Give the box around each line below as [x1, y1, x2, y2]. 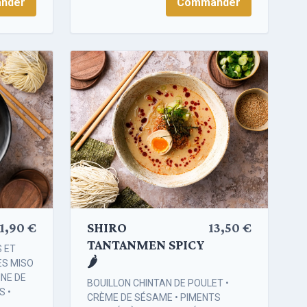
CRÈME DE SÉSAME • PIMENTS [87, 292, 221, 304]
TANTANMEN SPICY [87, 237, 205, 253]
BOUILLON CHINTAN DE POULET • [87, 278, 229, 289]
